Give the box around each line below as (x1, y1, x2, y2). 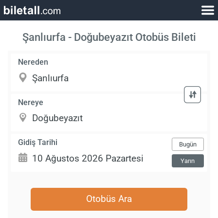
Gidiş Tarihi (18, 137, 58, 147)
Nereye (18, 97, 44, 107)
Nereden (18, 57, 49, 67)
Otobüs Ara (86, 193, 132, 205)
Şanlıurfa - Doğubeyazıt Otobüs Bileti (22, 31, 196, 44)
